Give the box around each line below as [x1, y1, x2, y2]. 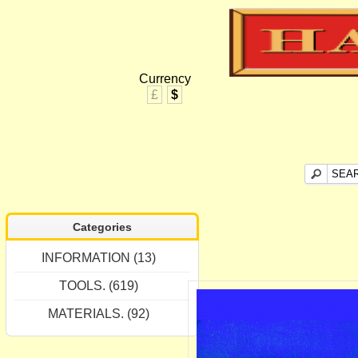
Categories [72, 221, 132, 234]
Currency [139, 72, 192, 86]
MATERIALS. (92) [48, 307, 150, 321]
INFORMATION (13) [42, 251, 157, 265]
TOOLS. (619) [59, 279, 139, 293]
